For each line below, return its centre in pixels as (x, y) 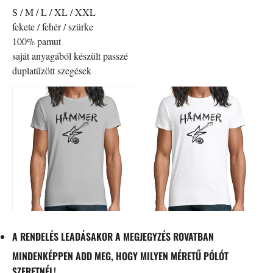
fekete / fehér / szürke (53, 26)
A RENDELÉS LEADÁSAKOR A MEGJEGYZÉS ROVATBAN (113, 236)
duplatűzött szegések (52, 70)
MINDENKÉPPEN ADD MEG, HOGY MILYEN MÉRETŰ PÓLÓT (120, 256)
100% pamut (37, 41)
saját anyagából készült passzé (70, 55)
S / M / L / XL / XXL (54, 12)
